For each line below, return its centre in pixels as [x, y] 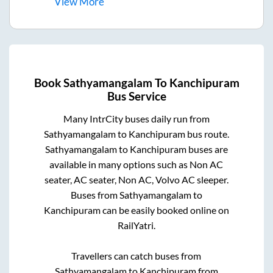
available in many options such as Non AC [136, 165]
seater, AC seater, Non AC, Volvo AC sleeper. [136, 180]
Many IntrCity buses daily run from [136, 119]
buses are [207, 149]
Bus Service [136, 97]
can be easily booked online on [165, 210]
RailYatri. [136, 225]
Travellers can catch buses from [136, 256]
